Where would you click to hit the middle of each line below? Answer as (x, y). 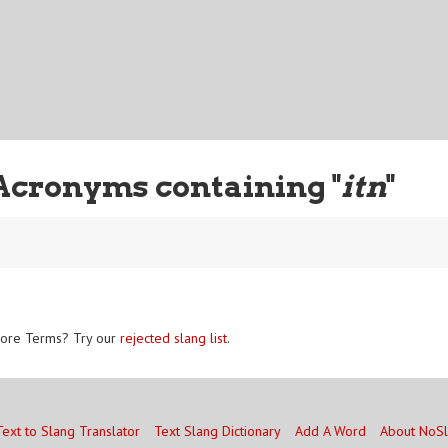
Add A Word (330, 431)
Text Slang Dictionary (217, 431)
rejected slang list (173, 337)
